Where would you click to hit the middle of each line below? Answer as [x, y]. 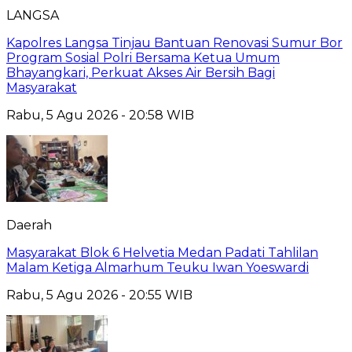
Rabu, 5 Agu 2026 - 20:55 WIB [99, 295]
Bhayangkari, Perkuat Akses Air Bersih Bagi [141, 73]
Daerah [29, 225]
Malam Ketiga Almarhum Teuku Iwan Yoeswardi [158, 268]
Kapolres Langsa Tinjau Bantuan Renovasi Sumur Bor [174, 43]
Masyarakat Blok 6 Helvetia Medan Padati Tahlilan [162, 253]
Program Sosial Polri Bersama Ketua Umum [143, 58]
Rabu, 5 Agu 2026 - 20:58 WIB [100, 115]
